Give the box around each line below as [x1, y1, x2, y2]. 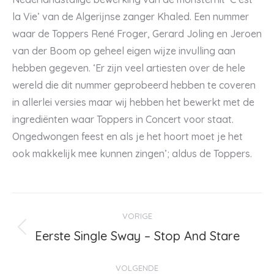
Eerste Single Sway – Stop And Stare [34, 228, 240, 243]
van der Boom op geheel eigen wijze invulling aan [12, 45, 235, 57]
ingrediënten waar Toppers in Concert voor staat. [12, 113, 234, 125]
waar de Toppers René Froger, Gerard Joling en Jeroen [12, 28, 262, 40]
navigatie [12, 219, 103, 245]
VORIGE [122, 211, 152, 221]
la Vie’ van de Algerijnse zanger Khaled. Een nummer [12, 10, 249, 23]
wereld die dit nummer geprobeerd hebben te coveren [12, 79, 256, 91]
